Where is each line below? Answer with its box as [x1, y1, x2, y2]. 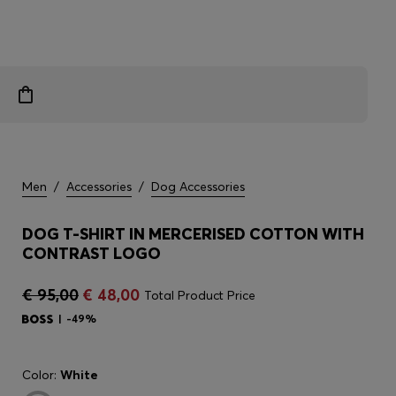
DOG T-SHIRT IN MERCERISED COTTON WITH [22, 224, 364, 244]
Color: [22, 367, 60, 383]
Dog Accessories [151, 179, 245, 194]
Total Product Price [144, 287, 255, 303]
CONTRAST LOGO [22, 243, 161, 263]
